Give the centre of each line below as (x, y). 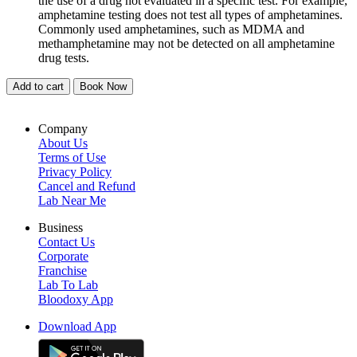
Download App (77, 327)
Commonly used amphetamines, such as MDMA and (171, 29)
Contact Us (67, 242)
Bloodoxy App (76, 300)
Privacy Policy (75, 172)
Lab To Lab (68, 285)
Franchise (63, 271)
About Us (63, 143)
